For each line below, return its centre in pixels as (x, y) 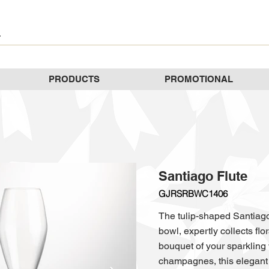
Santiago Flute (203, 176)
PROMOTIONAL (198, 79)
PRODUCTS (74, 79)
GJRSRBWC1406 (193, 194)
